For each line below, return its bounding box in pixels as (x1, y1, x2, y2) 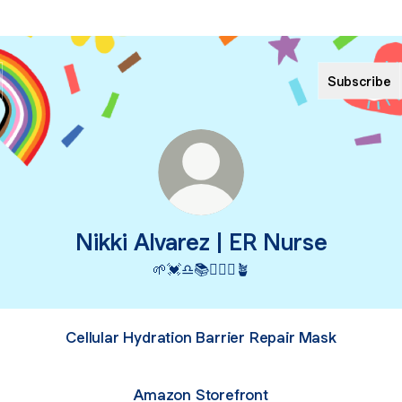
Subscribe (328, 72, 391, 90)
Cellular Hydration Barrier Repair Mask (66, 327, 336, 347)
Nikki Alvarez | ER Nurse (74, 227, 328, 257)
